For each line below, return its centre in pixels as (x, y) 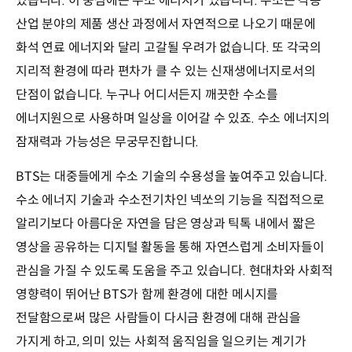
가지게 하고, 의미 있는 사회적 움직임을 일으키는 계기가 (161, 341)
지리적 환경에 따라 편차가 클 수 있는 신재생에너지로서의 (166, 71)
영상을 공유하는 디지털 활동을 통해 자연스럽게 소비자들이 (170, 247)
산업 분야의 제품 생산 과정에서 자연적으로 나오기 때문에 (166, 24)
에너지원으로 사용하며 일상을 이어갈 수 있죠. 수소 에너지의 (173, 118)
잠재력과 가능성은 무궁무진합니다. (108, 141)
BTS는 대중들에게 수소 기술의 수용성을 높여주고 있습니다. (172, 176)
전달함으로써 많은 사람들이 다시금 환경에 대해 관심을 (158, 317)
